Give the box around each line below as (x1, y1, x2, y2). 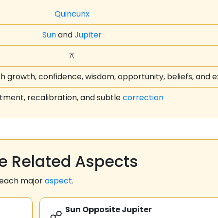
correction (123, 92, 163, 104)
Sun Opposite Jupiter (65, 204, 152, 216)
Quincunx (54, 8, 90, 20)
